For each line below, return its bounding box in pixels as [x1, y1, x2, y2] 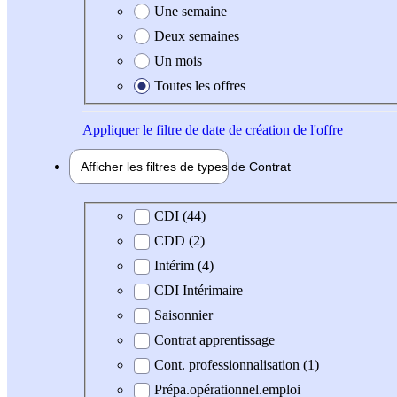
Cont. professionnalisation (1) [154, 357, 319, 373]
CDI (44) [154, 208, 206, 224]
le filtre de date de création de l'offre [139, 121, 343, 137]
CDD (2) [154, 233, 205, 249]
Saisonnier [154, 307, 213, 323]
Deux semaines [154, 27, 239, 43]
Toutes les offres [154, 77, 245, 93]
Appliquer [82, 121, 139, 137]
